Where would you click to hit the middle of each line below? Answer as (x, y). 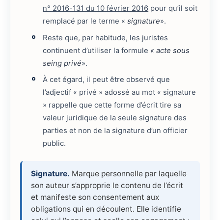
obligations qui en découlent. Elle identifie (106, 209)
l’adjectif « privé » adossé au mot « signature (120, 93)
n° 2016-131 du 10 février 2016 (96, 9)
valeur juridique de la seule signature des (115, 118)
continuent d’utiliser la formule (97, 50)
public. (55, 144)
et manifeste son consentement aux (95, 197)
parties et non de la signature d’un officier (115, 131)
